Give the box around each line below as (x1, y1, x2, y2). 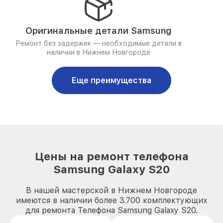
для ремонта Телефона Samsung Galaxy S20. (25, 206, 198, 215)
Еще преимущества (72, 76, 151, 85)
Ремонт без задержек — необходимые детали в (15, 39, 182, 47)
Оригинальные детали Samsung (25, 25, 172, 36)
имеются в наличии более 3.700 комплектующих (15, 196, 208, 205)
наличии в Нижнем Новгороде (46, 48, 150, 56)
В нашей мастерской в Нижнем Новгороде (26, 186, 197, 195)
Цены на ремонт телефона (34, 150, 189, 163)
